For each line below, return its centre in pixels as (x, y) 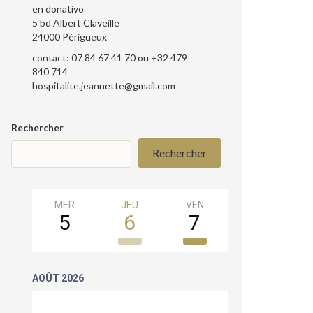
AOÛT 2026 (58, 278)
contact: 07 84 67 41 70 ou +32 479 (110, 57)
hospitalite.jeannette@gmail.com (104, 85)
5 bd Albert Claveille (76, 22)
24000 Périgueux (70, 36)
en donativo (58, 8)
